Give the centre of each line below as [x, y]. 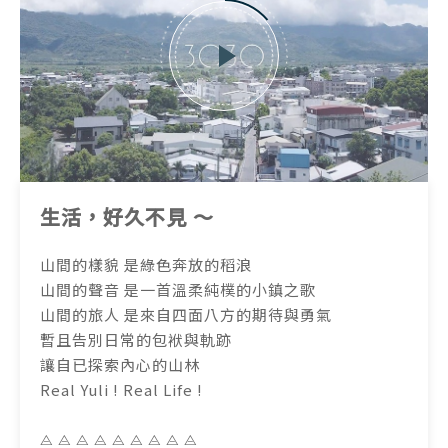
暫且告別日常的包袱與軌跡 [136, 340]
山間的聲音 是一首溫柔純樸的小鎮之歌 [178, 290]
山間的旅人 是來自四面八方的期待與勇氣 [186, 315]
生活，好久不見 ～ [127, 217]
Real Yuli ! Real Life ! [121, 390]
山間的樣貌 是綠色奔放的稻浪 [146, 265]
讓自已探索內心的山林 [120, 365]
